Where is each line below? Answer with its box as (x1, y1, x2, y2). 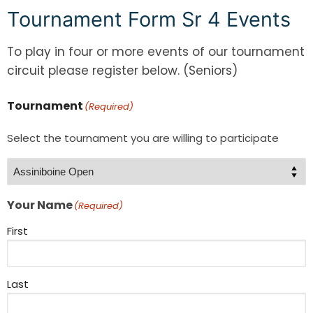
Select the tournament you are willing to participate (7, 130, 279, 145)
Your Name (7, 196, 73, 213)
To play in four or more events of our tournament (7, 43, 305, 60)
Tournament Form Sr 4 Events (7, 7, 291, 31)
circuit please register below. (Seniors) (7, 61, 238, 79)
